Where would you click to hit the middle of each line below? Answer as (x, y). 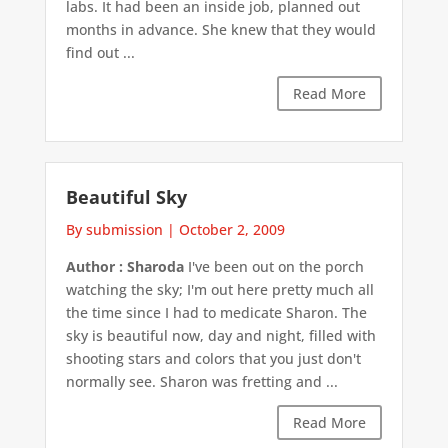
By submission (114, 230)
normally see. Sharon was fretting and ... (201, 382)
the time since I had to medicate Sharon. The (216, 313)
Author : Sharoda (124, 267)
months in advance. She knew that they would (220, 29)
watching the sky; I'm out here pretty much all (219, 290)
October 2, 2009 (231, 230)
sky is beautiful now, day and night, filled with (220, 336)
